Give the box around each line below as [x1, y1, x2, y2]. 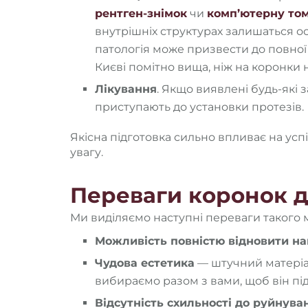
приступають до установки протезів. [95, 100, 304, 113]
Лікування [95, 82, 157, 96]
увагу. [70, 145, 103, 159]
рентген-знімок [95, 6, 187, 20]
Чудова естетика [95, 256, 195, 269]
